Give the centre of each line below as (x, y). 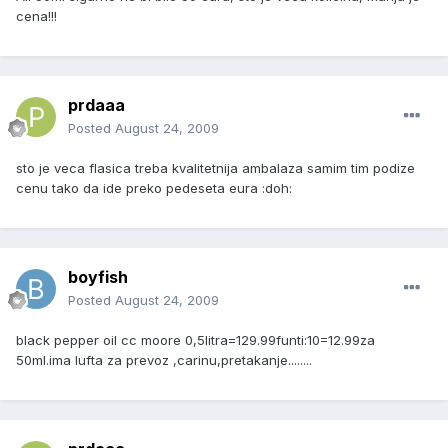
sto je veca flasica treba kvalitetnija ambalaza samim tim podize (215, 168)
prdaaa (96, 105)
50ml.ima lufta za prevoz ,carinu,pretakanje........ (164, 360)
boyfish (98, 277)
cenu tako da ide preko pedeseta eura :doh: (154, 188)
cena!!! (36, 16)
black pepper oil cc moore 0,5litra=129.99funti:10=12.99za (195, 340)
